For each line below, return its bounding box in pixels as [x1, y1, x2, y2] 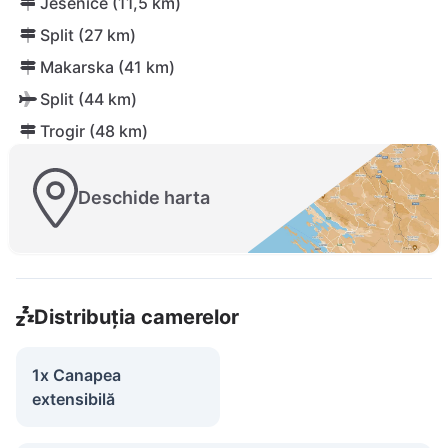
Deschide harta [78, 187, 210, 209]
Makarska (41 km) [40, 57, 175, 77]
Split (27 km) [40, 25, 136, 45]
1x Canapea [32, 364, 121, 385]
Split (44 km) [40, 89, 137, 109]
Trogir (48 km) [40, 121, 148, 141]
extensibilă [32, 388, 115, 409]
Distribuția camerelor [33, 304, 239, 329]
